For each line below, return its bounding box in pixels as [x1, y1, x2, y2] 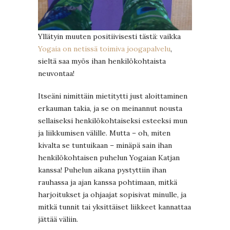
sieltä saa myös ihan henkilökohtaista [38, 56, 166, 66]
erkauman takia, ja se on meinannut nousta [38, 103, 182, 113]
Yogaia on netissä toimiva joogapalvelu [38, 44, 170, 53]
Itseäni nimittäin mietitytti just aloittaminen [38, 91, 187, 101]
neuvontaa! [38, 68, 74, 78]
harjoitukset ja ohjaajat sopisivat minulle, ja [38, 189, 186, 199]
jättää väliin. [38, 214, 78, 224]
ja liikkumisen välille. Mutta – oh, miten [38, 128, 170, 138]
